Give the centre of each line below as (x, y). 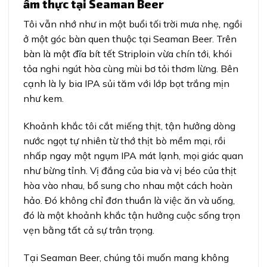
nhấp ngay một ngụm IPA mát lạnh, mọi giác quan (133, 156)
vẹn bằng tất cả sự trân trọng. (89, 230)
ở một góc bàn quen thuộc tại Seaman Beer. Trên (130, 39)
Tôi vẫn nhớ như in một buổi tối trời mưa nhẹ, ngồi (133, 24)
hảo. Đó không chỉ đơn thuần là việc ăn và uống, (129, 201)
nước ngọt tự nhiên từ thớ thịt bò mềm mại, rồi (124, 141)
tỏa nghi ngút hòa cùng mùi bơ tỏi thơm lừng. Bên (131, 69)
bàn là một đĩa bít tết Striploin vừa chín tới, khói (128, 54)
